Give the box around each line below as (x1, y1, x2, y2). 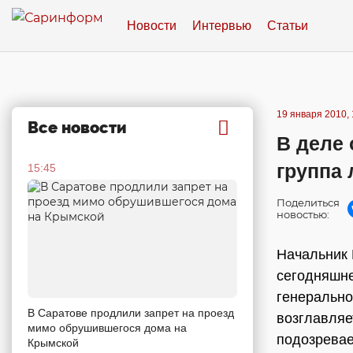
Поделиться (277, 196, 340, 209)
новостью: (277, 208, 329, 221)
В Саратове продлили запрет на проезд (28, 306, 234, 319)
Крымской (28, 336, 79, 349)
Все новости (28, 118, 127, 137)
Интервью (192, 18, 251, 32)
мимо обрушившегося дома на (28, 321, 187, 334)
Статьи (267, 18, 308, 32)
